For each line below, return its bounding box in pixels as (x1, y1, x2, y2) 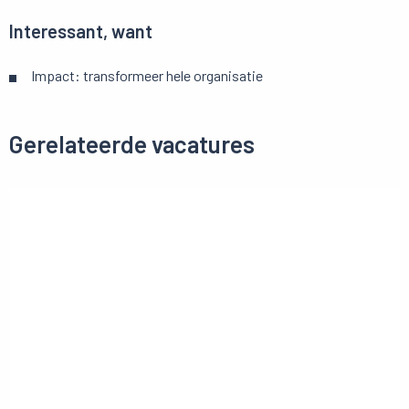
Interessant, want (9, 20, 152, 43)
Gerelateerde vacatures (9, 130, 255, 159)
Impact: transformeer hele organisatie (31, 67, 263, 85)
